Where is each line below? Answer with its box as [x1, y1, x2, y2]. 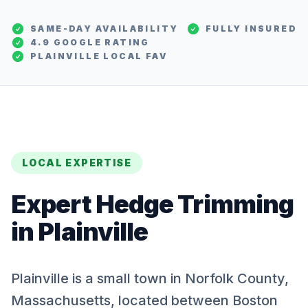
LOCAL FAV [100, 51, 168, 61]
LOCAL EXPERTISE [22, 157, 131, 168]
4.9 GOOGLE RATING [30, 37, 150, 47]
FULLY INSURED [205, 23, 297, 34]
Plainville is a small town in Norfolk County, [11, 270, 289, 287]
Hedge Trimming [95, 189, 294, 219]
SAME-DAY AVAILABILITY [30, 23, 179, 34]
